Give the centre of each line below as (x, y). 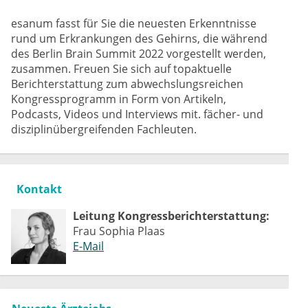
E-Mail (88, 246)
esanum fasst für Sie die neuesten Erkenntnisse (134, 23)
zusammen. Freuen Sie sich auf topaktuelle (121, 68)
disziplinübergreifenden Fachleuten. (104, 129)
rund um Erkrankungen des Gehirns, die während (139, 38)
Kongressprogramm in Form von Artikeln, (119, 99)
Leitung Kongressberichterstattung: (171, 216)
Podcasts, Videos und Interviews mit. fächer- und (137, 114)
